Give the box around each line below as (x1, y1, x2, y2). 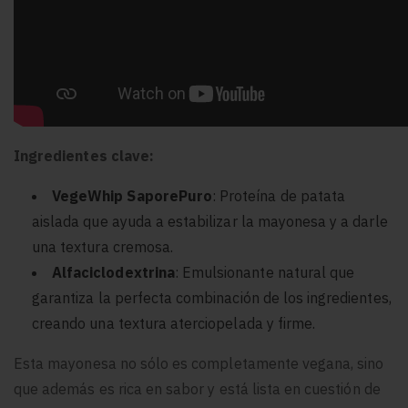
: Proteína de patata (211, 187, 345, 205)
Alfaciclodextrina (52, 263, 175, 281)
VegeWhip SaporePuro (52, 187, 212, 205)
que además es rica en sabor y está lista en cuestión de (14, 380, 381, 398)
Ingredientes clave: (14, 147, 154, 165)
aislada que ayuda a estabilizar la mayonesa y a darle (32, 212, 388, 230)
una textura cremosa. (32, 238, 174, 256)
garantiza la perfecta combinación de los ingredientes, (32, 289, 392, 307)
